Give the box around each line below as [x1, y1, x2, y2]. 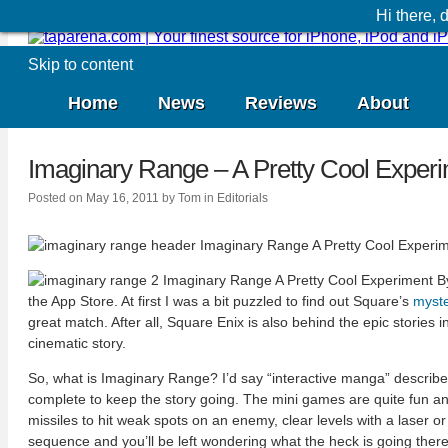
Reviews [245, 93, 317, 113]
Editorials [217, 191, 268, 206]
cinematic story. [28, 335, 126, 352]
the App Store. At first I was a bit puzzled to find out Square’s [28, 293, 413, 310]
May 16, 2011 [86, 191, 159, 206]
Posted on [28, 191, 83, 206]
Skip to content [28, 56, 133, 73]
